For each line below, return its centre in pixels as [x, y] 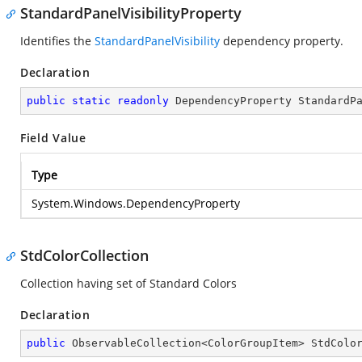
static [91, 101]
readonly [143, 101]
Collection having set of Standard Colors [128, 283]
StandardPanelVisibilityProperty [131, 13]
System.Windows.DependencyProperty [136, 203]
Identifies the [57, 41]
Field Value [53, 138]
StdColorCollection [84, 255]
